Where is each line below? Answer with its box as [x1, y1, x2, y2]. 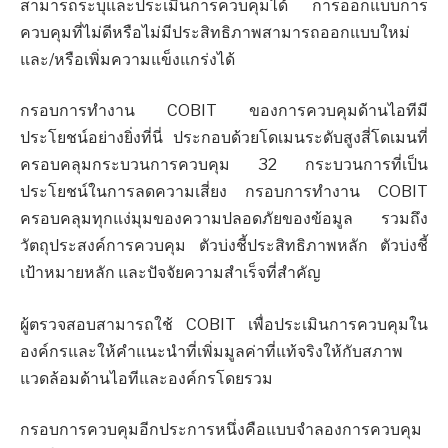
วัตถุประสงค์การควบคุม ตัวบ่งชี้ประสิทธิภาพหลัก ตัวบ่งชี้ [20, 236, 428, 256]
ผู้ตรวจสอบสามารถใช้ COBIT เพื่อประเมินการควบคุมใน [20, 314, 428, 334]
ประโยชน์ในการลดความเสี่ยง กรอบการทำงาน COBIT [20, 182, 428, 202]
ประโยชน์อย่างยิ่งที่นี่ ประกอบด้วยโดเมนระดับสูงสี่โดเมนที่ [20, 128, 428, 148]
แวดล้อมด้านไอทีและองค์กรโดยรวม [20, 368, 273, 388]
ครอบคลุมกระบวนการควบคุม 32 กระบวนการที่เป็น [20, 155, 428, 175]
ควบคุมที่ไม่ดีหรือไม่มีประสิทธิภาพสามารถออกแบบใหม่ [20, 22, 410, 42]
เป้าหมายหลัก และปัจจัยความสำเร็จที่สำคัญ [20, 263, 321, 283]
